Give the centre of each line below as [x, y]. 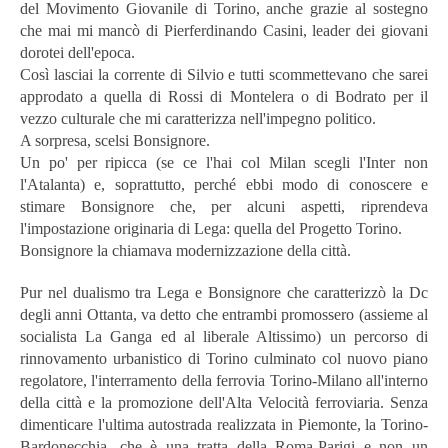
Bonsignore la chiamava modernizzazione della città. [185, 250]
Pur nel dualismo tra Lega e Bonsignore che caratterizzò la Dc [224, 292]
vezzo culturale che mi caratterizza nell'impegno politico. [198, 118]
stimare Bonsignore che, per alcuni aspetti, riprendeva [224, 206]
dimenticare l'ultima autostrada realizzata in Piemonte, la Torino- [224, 424]
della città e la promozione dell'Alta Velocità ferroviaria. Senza [224, 402]
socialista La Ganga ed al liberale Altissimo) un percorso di [224, 336]
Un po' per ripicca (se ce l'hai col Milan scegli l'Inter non [224, 162]
